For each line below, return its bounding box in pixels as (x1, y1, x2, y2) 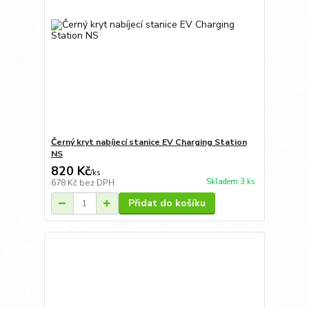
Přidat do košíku (128, 197, 206, 210)
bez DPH (79, 177, 114, 189)
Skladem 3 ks (206, 176, 255, 187)
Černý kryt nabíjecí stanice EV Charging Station (50, 137, 247, 148)
